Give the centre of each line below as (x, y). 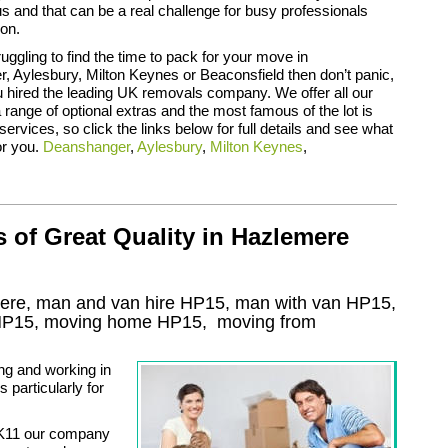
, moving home (95, 321)
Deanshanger (86, 146)
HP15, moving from (236, 321)
